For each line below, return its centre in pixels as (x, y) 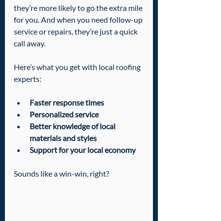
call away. (30, 43)
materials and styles (63, 138)
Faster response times (67, 102)
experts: (28, 79)
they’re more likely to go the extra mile (79, 8)
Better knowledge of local (73, 126)
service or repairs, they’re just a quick (76, 31)
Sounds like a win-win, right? (61, 173)
